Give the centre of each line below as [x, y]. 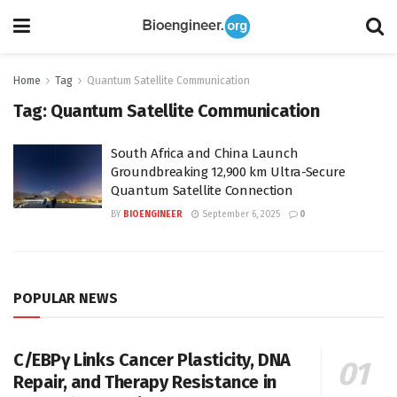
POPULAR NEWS [66, 298]
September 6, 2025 [240, 214]
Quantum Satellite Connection [202, 191]
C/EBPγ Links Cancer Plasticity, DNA [152, 360]
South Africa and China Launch [205, 153]
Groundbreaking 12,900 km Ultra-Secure [228, 172]
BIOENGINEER [153, 214]
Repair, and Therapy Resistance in [145, 382]
